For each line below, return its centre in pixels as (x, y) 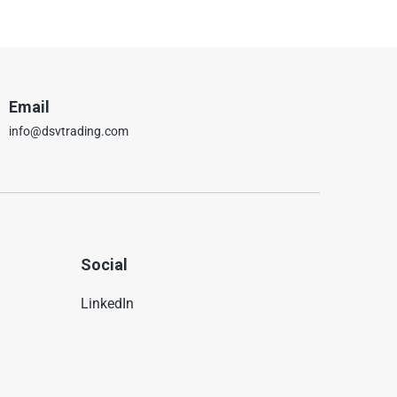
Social (104, 265)
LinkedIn (107, 304)
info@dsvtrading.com (68, 132)
